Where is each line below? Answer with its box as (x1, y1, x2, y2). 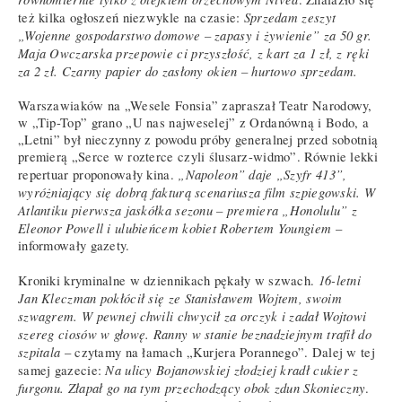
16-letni (318, 270, 362, 289)
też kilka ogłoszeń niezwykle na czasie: (18, 8, 244, 26)
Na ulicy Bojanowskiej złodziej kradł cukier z (105, 360, 359, 379)
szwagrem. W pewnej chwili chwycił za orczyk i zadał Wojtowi (18, 306, 367, 325)
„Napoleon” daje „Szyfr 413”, (178, 164, 347, 183)
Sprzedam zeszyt (243, 7, 336, 26)
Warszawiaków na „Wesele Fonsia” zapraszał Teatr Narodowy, (18, 96, 372, 114)
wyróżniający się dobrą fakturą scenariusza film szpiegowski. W (18, 182, 376, 201)
